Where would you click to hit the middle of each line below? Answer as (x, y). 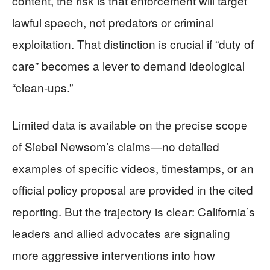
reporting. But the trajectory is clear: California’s (133, 211)
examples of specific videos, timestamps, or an (133, 168)
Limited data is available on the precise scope (130, 124)
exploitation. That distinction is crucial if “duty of (133, 43)
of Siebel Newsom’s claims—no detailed (116, 146)
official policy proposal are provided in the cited (133, 189)
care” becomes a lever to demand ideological (128, 65)
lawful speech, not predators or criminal (113, 22)
